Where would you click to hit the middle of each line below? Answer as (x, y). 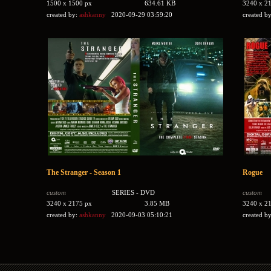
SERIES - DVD (133, 192)
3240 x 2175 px (69, 203)
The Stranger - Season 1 (83, 172)
